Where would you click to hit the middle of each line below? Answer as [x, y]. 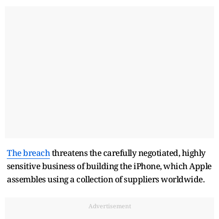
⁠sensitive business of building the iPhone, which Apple [109, 166]
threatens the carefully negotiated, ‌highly [128, 153]
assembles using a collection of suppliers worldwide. [106, 179]
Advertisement [109, 206]
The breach [28, 153]
